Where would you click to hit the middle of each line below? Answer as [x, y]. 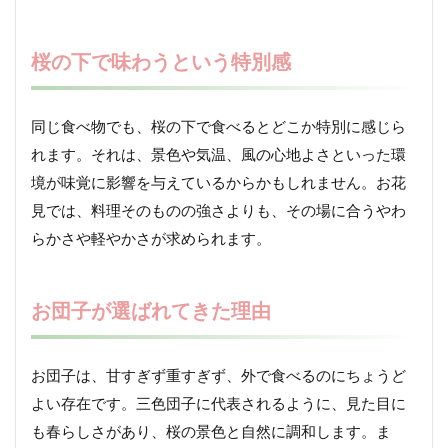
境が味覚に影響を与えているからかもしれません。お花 [218, 182]
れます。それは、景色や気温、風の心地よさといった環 [218, 154]
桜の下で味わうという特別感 [161, 61]
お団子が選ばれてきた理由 [151, 310]
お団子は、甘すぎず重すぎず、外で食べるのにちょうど [218, 375]
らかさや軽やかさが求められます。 [151, 238]
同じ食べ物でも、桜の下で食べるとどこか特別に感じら [218, 126]
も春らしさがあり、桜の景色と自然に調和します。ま [211, 431]
